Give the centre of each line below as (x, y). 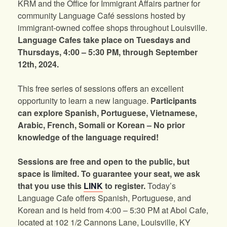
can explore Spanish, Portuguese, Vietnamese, (107, 113)
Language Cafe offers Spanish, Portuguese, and (104, 198)
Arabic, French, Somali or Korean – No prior (101, 125)
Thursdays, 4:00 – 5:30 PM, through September (108, 52)
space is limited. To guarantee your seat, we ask (109, 174)
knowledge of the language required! (88, 137)
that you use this (51, 186)
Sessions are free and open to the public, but (104, 162)
